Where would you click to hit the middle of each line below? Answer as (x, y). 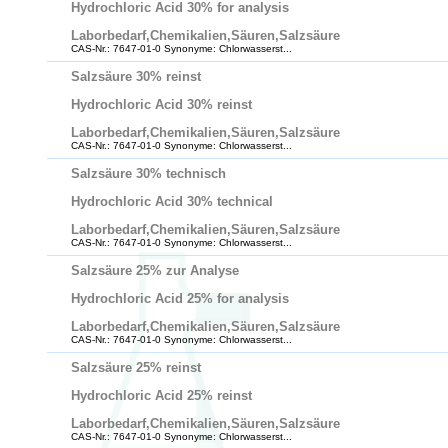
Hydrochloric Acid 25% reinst (161, 395)
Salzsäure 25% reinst (136, 367)
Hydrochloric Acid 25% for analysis (180, 298)
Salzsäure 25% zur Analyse (155, 270)
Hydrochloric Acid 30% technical (172, 201)
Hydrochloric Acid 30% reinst (161, 104)
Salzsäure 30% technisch (148, 173)
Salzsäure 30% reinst (136, 76)
